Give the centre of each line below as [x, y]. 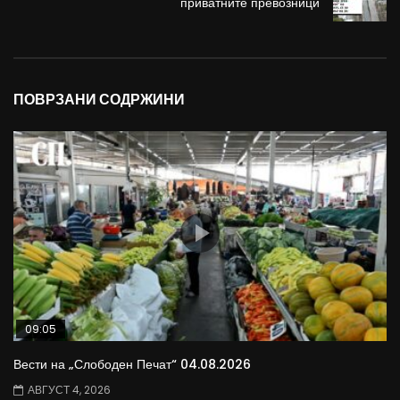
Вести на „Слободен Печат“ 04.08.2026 [132, 364]
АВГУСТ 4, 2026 [69, 389]
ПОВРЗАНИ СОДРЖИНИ [99, 100]
